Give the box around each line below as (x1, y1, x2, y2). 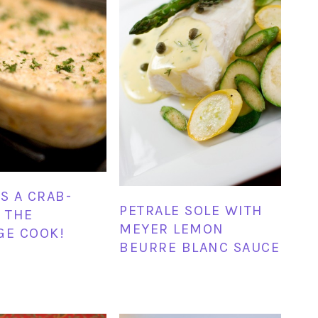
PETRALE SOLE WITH (119, 202, 263, 219)
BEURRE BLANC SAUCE (119, 238, 280, 256)
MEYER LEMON (119, 220, 224, 237)
